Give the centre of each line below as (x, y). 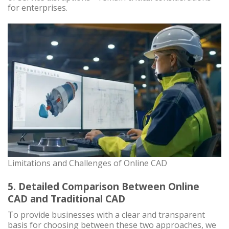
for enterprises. (38, 8)
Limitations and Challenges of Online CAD (87, 163)
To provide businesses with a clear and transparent (106, 215)
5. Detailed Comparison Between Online (104, 186)
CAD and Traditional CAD (66, 198)
